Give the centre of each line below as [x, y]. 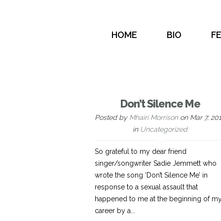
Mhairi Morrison [154, 117]
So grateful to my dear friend [141, 151]
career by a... [115, 211]
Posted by [112, 117]
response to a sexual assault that [146, 187]
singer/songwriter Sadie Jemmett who [156, 163]
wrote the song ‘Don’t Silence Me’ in [151, 175]
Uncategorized [164, 129]
